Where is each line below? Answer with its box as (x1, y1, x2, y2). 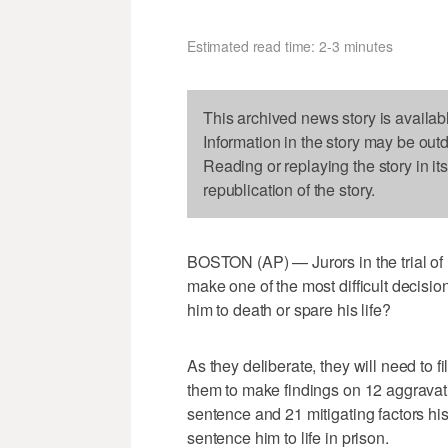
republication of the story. (203, 177, 376, 201)
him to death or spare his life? (187, 297, 391, 321)
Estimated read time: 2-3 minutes (187, 35, 393, 56)
